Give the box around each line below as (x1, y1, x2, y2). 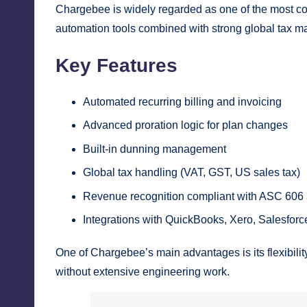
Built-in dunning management (83, 143, 226, 155)
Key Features (56, 54, 177, 76)
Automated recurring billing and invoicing (83, 95, 282, 108)
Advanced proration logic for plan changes (83, 119, 288, 132)
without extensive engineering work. (56, 265, 230, 278)
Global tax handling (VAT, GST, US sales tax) (83, 167, 300, 179)
